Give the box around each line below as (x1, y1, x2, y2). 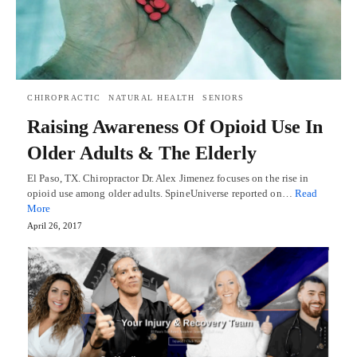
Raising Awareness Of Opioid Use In (27, 116, 323, 138)
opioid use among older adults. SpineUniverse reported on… (27, 187, 295, 200)
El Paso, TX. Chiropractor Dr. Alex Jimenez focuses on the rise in (27, 172, 309, 185)
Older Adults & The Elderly (27, 143, 257, 164)
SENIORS (202, 93, 245, 103)
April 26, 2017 (27, 221, 82, 231)
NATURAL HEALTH (108, 93, 194, 103)
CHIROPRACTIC (27, 93, 100, 103)
